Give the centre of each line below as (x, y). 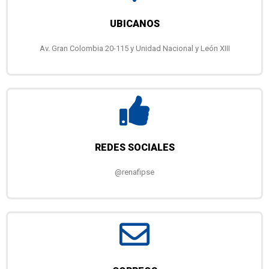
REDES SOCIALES (134, 148)
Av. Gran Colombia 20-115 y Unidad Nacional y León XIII (134, 49)
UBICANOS (134, 24)
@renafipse (134, 172)
